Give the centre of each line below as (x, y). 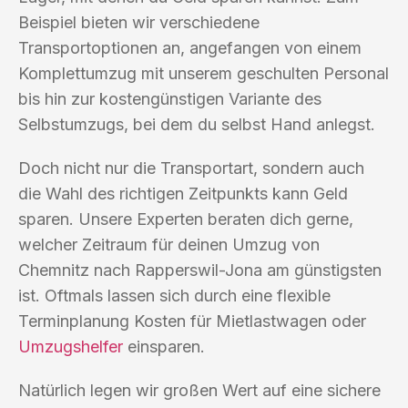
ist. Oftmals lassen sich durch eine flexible (174, 295)
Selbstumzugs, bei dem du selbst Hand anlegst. (197, 124)
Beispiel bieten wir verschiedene (139, 22)
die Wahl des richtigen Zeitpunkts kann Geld (183, 193)
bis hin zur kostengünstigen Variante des (170, 98)
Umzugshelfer (71, 346)
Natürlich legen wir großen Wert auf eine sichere (199, 390)
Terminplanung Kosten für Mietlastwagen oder (192, 321)
